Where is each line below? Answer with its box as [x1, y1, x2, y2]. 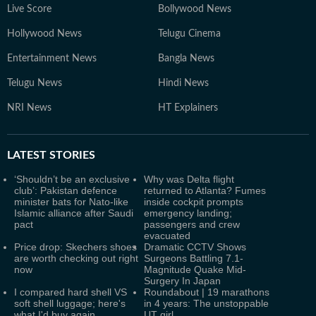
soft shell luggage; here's [14, 298, 126, 310]
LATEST [7, 150, 47, 162]
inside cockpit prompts [144, 196, 243, 208]
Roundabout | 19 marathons [144, 286, 269, 298]
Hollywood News [7, 29, 82, 39]
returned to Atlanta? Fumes [144, 185, 266, 197]
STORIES [47, 150, 95, 162]
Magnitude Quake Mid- [144, 264, 246, 276]
